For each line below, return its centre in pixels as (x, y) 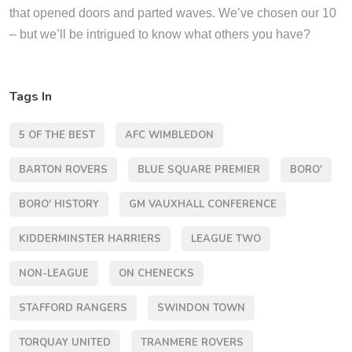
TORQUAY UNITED (65, 342)
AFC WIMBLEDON (169, 135)
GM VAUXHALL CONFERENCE (203, 204)
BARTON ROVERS (63, 169)
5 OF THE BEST (57, 135)
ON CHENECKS (156, 273)
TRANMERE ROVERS (192, 342)
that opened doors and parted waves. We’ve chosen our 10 (173, 13)
